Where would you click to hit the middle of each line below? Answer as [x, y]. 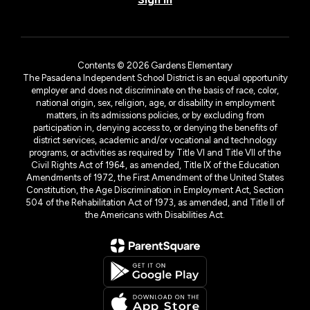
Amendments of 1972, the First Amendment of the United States [155, 177]
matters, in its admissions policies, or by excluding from [155, 115]
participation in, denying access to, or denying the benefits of [155, 127]
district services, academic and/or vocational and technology [155, 140]
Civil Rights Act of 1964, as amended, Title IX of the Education [155, 165]
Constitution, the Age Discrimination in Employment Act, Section [155, 190]
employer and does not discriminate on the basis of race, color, [155, 90]
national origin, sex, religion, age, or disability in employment [155, 102]
